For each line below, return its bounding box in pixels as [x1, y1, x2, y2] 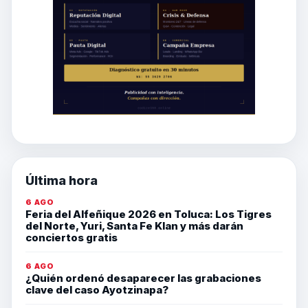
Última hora [25, 173, 98, 188]
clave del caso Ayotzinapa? [25, 283, 168, 296]
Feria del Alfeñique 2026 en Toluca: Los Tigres [25, 207, 272, 221]
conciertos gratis [25, 230, 118, 244]
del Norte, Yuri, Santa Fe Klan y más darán [25, 219, 243, 232]
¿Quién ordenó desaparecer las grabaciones [25, 271, 261, 285]
